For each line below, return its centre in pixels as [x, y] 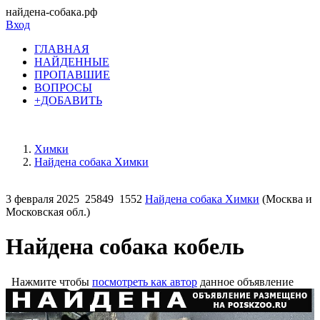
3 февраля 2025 [42, 199]
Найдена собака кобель [125, 247]
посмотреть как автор [145, 281]
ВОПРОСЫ [63, 87]
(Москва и [286, 199]
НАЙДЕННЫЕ [72, 62]
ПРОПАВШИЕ [72, 75]
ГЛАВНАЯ [62, 49]
